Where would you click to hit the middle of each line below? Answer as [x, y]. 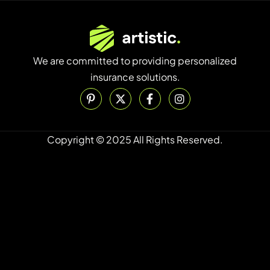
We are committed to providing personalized [135, 61]
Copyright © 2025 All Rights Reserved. [135, 140]
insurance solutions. [135, 77]
